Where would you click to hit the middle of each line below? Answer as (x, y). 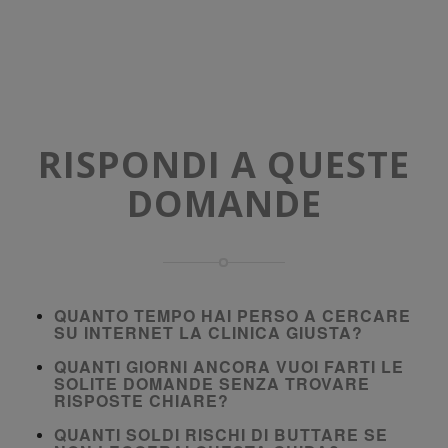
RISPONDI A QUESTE (224, 165)
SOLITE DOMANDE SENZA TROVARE (212, 384)
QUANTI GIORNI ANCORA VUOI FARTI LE (229, 367)
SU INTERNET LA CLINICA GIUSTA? (208, 333)
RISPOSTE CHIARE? (141, 401)
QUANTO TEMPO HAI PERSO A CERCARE (232, 316)
